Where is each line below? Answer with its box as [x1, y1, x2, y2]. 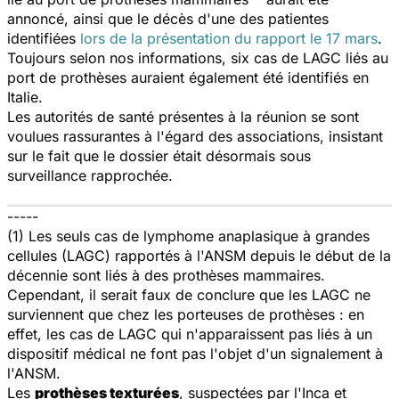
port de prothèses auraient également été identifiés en [7, 68, 369, 86]
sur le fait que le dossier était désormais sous [7, 146, 311, 165]
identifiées [7, 28, 80, 47]
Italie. [7, 87, 43, 106]
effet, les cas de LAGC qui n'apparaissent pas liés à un [7, 324, 372, 343]
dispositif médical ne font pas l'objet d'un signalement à [7, 344, 383, 362]
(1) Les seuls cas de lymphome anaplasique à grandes [7, 226, 370, 245]
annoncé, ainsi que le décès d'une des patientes [7, 9, 329, 28]
